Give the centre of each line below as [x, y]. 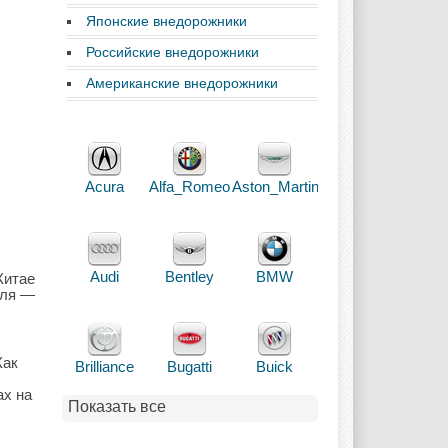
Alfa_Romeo [189, 186]
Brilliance [104, 366]
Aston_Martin [275, 186]
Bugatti [189, 366]
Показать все [117, 406]
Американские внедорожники [182, 82]
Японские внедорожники [166, 20]
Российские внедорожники [172, 51]
